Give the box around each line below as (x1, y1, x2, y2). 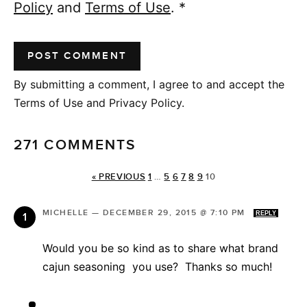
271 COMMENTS (14, 136, 136, 153)
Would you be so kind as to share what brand (42, 241, 278, 255)
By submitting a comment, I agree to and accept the (14, 77, 284, 91)
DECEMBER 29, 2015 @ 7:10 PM (102, 207, 249, 218)
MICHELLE (42, 207, 89, 218)
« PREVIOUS (91, 171, 146, 182)
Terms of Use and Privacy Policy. (14, 95, 184, 110)
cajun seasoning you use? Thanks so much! (42, 259, 272, 273)
